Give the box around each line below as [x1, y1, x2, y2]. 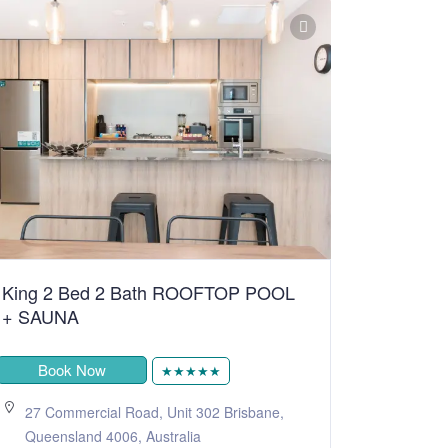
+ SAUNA [2, 302, 79, 329]
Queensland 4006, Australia [25, 425, 201, 446]
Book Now [38, 358, 106, 380]
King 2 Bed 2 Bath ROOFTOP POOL [2, 278, 295, 305]
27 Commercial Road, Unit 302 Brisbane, [25, 401, 284, 422]
